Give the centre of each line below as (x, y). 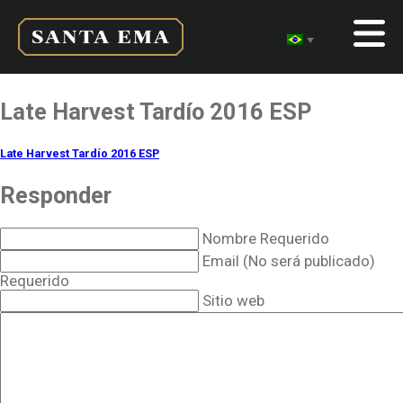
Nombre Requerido (266, 239)
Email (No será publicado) (289, 261)
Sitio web (233, 301)
